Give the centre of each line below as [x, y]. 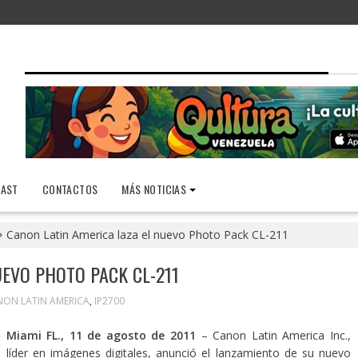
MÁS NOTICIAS [154, 189]
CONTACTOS [70, 189]
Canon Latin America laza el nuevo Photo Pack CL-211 [147, 235]
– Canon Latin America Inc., [276, 335]
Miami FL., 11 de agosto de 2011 [103, 335]
